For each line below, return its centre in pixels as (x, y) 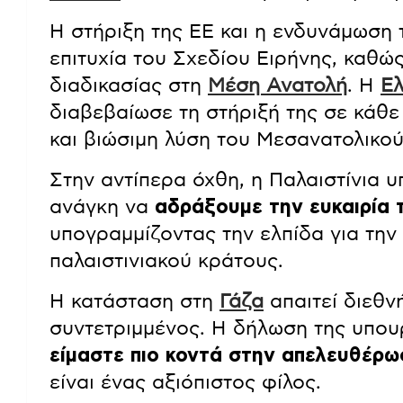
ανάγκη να (102, 207)
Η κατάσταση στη (134, 302)
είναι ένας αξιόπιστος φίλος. (185, 383)
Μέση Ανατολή (278, 86)
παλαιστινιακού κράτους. (166, 261)
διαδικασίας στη (129, 86)
